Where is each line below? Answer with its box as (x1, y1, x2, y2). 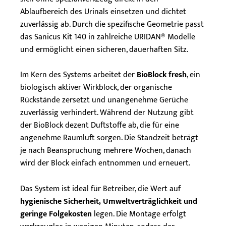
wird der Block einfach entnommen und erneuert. (20, 156, 190, 171)
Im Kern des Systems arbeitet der (20, 68, 137, 82)
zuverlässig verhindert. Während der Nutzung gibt (20, 106, 194, 120)
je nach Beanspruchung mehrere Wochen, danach (20, 144, 191, 158)
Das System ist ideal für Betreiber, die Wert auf (20, 182, 181, 196)
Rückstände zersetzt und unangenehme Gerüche (20, 93, 188, 107)
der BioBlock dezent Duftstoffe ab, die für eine (20, 119, 179, 133)
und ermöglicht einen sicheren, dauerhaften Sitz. (20, 42, 188, 56)
